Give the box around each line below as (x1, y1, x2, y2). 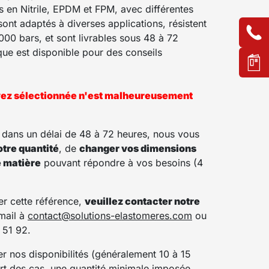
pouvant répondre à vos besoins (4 (41, 156, 203, 169)
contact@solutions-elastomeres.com (28, 209, 192, 222)
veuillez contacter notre (85, 195, 200, 207)
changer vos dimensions (79, 142, 196, 154)
